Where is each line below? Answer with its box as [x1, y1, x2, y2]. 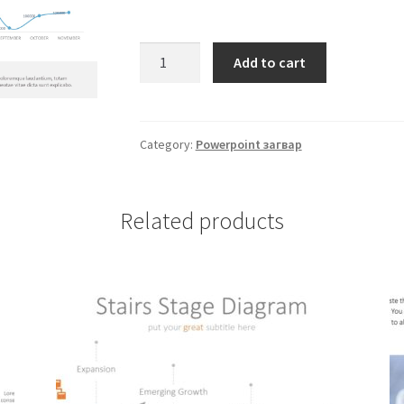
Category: [139, 135, 196, 152]
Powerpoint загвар [195, 135, 302, 152]
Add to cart [234, 52, 307, 71]
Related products [120, 206, 284, 235]
